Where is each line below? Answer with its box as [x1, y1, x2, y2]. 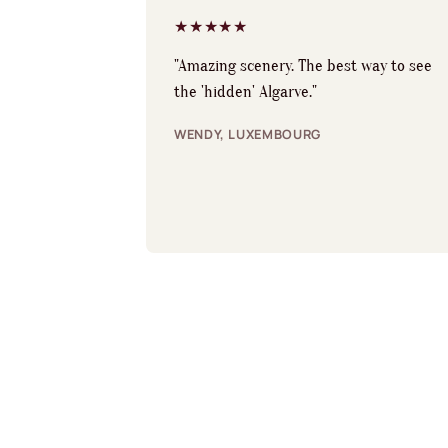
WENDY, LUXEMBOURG [174, 124, 321, 143]
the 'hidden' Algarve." [174, 81, 317, 101]
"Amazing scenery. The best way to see [174, 55, 432, 75]
